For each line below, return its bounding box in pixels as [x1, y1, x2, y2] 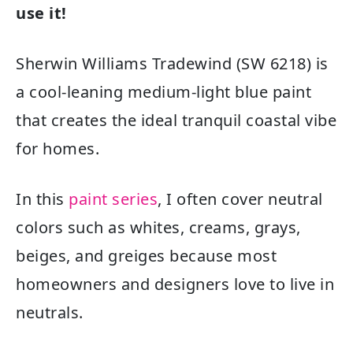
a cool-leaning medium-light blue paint [16, 81, 311, 102]
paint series [69, 188, 158, 210]
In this [16, 188, 69, 210]
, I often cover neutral [158, 188, 323, 210]
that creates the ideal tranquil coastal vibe [16, 110, 336, 131]
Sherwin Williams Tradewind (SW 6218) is [16, 53, 329, 74]
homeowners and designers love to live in [16, 273, 334, 295]
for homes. [16, 138, 104, 159]
